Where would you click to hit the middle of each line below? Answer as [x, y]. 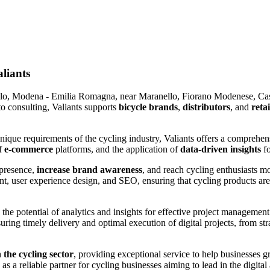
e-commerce [29, 149]
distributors [206, 107]
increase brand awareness [89, 170]
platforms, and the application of [117, 149]
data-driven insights [221, 149]
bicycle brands [148, 107]
